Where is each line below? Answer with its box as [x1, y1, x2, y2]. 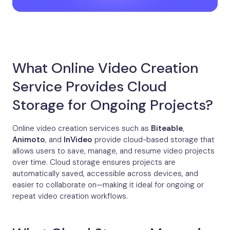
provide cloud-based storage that [92, 135, 215, 145]
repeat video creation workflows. [12, 191, 128, 202]
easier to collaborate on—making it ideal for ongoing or [12, 180, 204, 190]
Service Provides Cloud [12, 77, 167, 97]
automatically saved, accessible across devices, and [12, 168, 198, 179]
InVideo [64, 135, 92, 145]
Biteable [151, 123, 183, 134]
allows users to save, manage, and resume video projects [12, 146, 215, 157]
